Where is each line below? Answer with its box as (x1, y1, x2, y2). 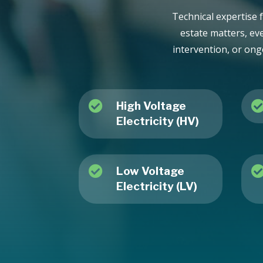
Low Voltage (116, 164, 184, 178)
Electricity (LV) (116, 179, 197, 193)
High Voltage (116, 99, 186, 113)
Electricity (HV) (116, 114, 199, 128)
